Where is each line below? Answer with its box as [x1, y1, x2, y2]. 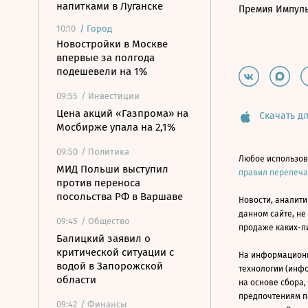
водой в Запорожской [56, 260, 163, 272]
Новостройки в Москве [56, 38, 168, 50]
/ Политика [81, 146, 129, 157]
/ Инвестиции [81, 91, 140, 101]
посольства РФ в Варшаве [56, 190, 183, 203]
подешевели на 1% [56, 65, 147, 78]
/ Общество [81, 216, 130, 226]
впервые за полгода [56, 52, 155, 64]
